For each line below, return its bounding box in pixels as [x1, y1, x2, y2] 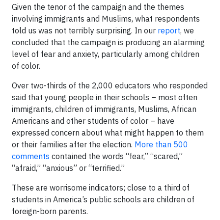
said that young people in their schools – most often [12, 92, 197, 102]
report [158, 25, 180, 35]
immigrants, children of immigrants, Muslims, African [12, 104, 196, 114]
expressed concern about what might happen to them [12, 127, 204, 137]
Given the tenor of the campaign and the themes [12, 1, 184, 12]
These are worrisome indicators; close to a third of [12, 182, 190, 192]
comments [12, 151, 50, 161]
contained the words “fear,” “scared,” [50, 151, 183, 161]
